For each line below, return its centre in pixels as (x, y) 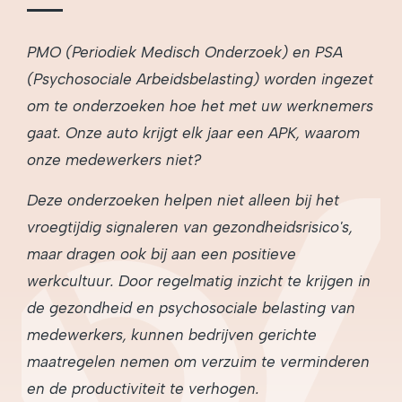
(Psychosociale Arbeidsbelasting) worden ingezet (200, 79)
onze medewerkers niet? (114, 159)
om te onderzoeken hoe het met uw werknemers (200, 105)
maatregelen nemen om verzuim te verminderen (198, 361)
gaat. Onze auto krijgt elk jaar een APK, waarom (193, 132)
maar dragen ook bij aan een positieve (162, 253)
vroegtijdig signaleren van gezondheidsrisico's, (190, 227)
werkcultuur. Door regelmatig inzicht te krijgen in (199, 280)
